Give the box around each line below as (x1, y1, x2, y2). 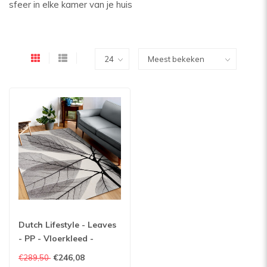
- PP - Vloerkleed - (18, 232, 94, 244)
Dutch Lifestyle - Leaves (18, 219, 116, 230)
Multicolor (18, 246, 60, 257)
